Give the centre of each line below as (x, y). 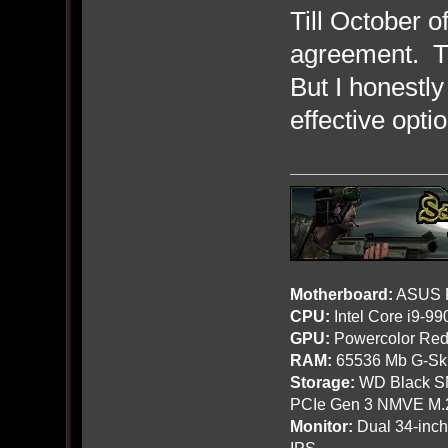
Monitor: (321, 425)
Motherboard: (341, 293)
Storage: (322, 381)
